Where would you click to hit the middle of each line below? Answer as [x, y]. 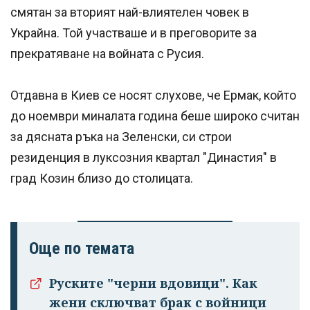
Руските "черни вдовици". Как [153, 283]
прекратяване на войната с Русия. [107, 54]
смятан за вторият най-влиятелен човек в [130, 12]
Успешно [155, 264]
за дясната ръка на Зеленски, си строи [121, 137]
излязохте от [155, 284]
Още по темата [82, 249]
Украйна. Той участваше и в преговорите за [134, 33]
